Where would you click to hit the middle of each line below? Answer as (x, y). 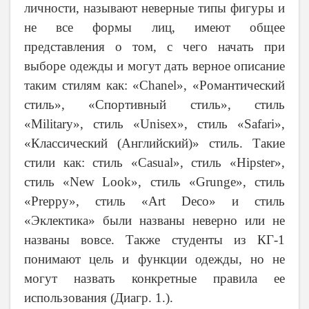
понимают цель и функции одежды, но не (154, 259)
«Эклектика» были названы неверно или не (154, 221)
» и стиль (247, 201)
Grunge (216, 182)
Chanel (158, 86)
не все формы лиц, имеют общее (154, 28)
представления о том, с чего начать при (154, 47)
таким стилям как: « (82, 86)
